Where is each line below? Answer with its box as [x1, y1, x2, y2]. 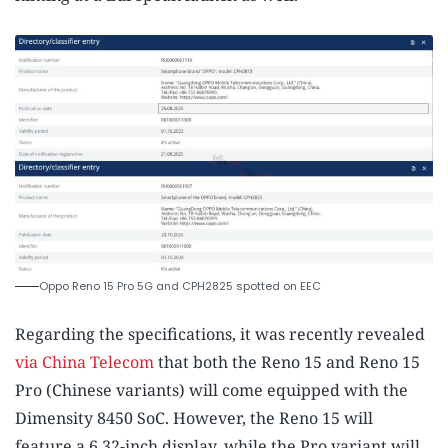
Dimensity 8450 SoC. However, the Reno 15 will [15, 406, 373, 429]
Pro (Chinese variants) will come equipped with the [15, 378, 408, 401]
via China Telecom [15, 350, 154, 373]
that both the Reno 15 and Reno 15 [154, 350, 420, 373]
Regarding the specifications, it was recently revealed [15, 322, 425, 345]
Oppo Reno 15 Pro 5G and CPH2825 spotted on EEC [39, 277, 321, 294]
